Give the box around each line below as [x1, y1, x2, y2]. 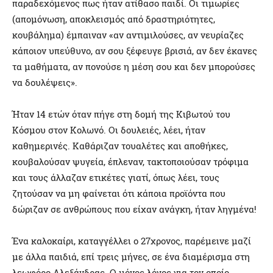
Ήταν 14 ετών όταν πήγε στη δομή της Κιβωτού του [12, 108, 230, 121]
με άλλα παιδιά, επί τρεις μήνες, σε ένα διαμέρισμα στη [12, 250, 250, 263]
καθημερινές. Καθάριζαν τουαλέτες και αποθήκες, [12, 140, 228, 152]
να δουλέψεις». [12, 76, 77, 89]
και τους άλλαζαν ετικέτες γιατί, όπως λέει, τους [12, 171, 219, 184]
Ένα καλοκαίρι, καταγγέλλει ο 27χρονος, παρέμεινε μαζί [12, 235, 251, 247]
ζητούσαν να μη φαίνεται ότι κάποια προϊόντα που [12, 187, 225, 200]
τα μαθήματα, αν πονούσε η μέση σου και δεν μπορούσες [12, 60, 255, 73]
